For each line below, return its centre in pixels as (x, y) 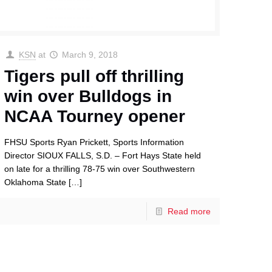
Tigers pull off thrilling (94, 76)
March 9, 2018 (90, 55)
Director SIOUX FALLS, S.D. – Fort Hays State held (103, 156)
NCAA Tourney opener (95, 117)
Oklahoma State (36, 182)
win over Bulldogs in (88, 97)
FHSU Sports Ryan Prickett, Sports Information (94, 142)
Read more (189, 212)
